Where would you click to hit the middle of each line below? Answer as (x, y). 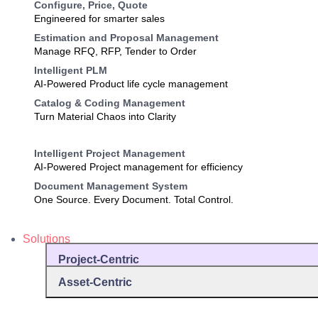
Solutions (46, 239)
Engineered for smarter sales (99, 18)
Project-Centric (99, 259)
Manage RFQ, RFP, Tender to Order (115, 51)
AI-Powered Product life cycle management (131, 84)
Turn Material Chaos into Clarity (105, 116)
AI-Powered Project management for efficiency (138, 167)
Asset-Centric (95, 282)
